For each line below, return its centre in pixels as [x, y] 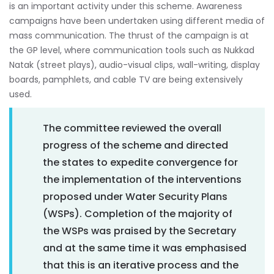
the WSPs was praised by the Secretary [139, 231]
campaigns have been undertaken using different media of [137, 20]
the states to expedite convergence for [140, 162]
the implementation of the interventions [142, 179]
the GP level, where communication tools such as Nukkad [132, 50]
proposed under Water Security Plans [135, 196]
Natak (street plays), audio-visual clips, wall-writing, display [135, 65]
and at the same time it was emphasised [145, 248]
